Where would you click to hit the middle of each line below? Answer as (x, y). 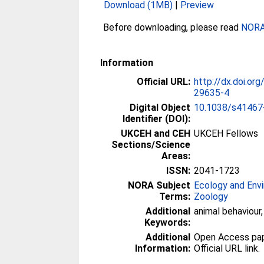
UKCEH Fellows (226, 133)
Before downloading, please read (172, 27)
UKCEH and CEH (156, 133)
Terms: (175, 196)
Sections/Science (151, 144)
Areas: (176, 156)
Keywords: (168, 222)
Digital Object (160, 107)
